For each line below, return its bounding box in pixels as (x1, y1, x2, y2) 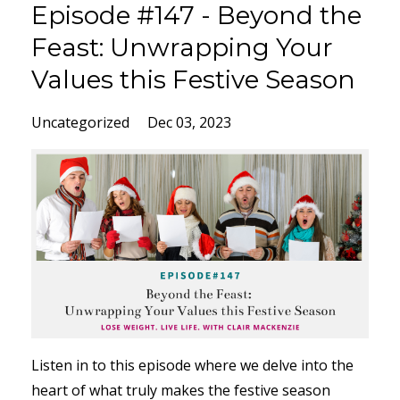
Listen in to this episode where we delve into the (31, 355, 354, 376)
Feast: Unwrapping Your (31, 31, 333, 62)
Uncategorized (31, 112, 133, 132)
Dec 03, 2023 (147, 112, 231, 132)
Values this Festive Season (31, 63, 355, 95)
